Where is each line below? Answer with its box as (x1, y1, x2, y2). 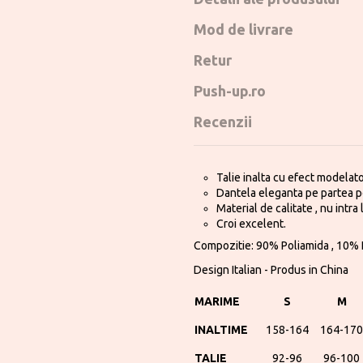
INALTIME (194, 322, 248, 336)
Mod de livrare (194, 21, 293, 38)
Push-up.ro (194, 83, 266, 100)
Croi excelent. (216, 216, 286, 230)
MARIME (194, 294, 240, 308)
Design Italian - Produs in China (194, 263, 348, 277)
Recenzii (194, 113, 252, 130)
